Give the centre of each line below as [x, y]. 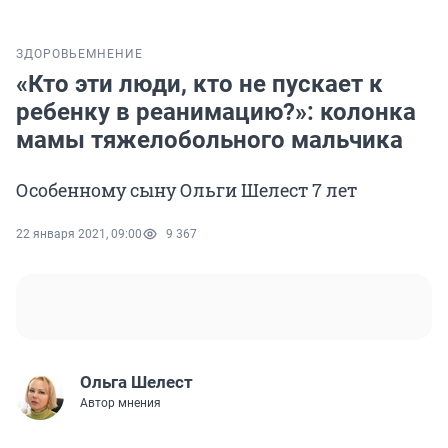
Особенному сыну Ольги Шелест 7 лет [186, 190]
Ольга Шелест [136, 382]
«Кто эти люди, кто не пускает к [199, 84]
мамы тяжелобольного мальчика [209, 140]
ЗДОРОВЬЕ [51, 54]
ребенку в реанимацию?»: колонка [216, 112]
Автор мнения [120, 403]
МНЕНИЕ [114, 54]
